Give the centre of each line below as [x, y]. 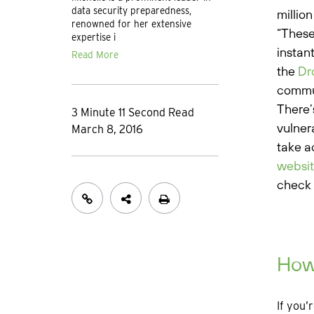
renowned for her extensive [131, 24]
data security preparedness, [131, 11]
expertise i [94, 37]
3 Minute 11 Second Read [133, 113]
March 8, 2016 [107, 130]
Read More [95, 55]
